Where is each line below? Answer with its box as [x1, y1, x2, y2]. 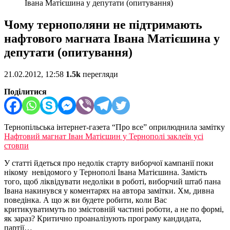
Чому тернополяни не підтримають [4, 18, 202, 32]
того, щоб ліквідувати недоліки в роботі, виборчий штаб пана [4, 177, 221, 186]
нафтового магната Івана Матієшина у [4, 32, 220, 46]
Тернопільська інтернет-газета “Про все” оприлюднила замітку [4, 123, 225, 132]
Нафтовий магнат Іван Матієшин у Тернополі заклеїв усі [4, 132, 203, 141]
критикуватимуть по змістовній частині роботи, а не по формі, [4, 205, 224, 214]
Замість [181, 168, 207, 177]
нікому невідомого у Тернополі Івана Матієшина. [4, 168, 181, 177]
